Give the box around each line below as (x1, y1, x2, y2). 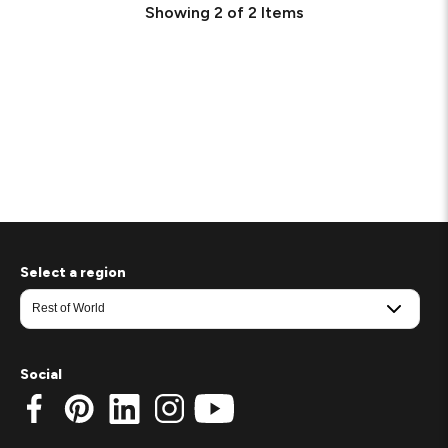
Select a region (20, 263, 126, 281)
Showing (144, 2, 210, 22)
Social (20, 365, 62, 383)
